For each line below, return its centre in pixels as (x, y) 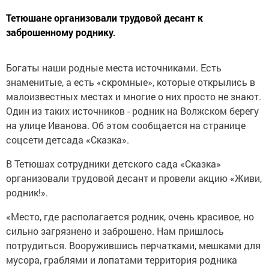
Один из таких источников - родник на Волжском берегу (132, 110)
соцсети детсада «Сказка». (68, 139)
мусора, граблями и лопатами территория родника (122, 259)
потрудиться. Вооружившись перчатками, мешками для (133, 245)
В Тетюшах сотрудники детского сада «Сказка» (113, 163)
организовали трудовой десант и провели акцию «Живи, (134, 178)
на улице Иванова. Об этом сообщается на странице (126, 125)
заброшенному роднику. (61, 32)
